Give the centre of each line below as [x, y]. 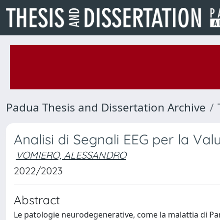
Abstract [37, 200]
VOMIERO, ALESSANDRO [71, 155]
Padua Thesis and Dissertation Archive [106, 107]
